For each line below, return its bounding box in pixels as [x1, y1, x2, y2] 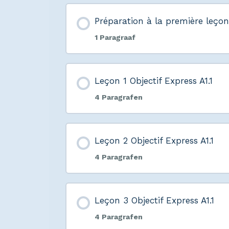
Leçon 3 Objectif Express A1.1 [94, 195, 214, 206]
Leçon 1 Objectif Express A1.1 [94, 76, 213, 86]
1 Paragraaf [94, 33, 135, 42]
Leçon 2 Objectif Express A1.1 [94, 135, 214, 146]
